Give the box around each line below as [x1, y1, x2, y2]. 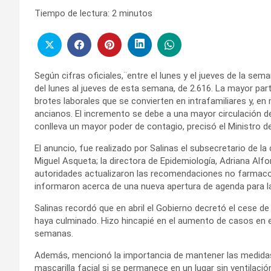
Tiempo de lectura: [34, 8, 109, 19]
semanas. [34, 227, 73, 239]
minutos [119, 8, 152, 19]
